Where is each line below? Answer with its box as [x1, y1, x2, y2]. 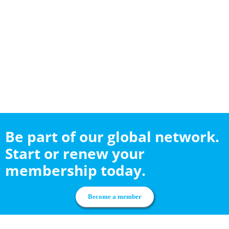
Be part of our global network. [5, 127, 219, 147]
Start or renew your [5, 144, 145, 164]
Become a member [87, 193, 142, 201]
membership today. [5, 161, 146, 180]
